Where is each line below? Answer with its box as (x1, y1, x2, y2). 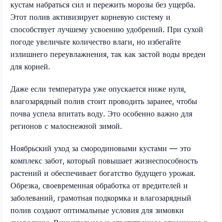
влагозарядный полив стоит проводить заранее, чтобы (10, 96, 197, 106)
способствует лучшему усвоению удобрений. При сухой (10, 24, 203, 34)
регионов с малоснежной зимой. (10, 120, 122, 131)
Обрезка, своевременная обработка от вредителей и (10, 180, 188, 190)
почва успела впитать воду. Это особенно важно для (10, 108, 192, 118)
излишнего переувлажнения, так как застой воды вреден (10, 49, 206, 59)
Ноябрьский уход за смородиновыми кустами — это (10, 143, 191, 153)
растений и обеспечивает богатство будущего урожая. (10, 167, 195, 178)
